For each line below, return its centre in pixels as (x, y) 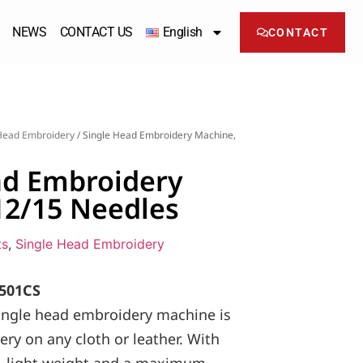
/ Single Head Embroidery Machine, (155, 135)
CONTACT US (96, 32)
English (182, 32)
